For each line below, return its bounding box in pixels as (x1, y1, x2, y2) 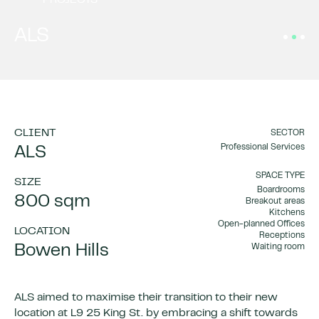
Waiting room (251, 244, 305, 251)
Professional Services (221, 144, 305, 151)
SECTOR (271, 130, 305, 137)
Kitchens (269, 209, 305, 216)
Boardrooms (257, 187, 305, 194)
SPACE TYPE (256, 172, 305, 179)
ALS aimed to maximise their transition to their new (14, 293, 278, 303)
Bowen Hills (14, 244, 109, 259)
